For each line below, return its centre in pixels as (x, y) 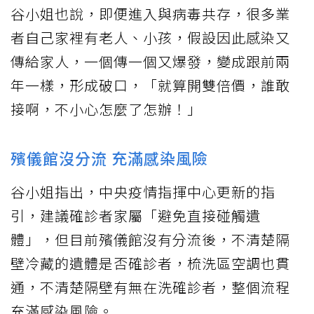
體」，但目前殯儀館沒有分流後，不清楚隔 (150, 240)
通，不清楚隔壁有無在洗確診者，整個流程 (150, 287)
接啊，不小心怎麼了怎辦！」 (106, 109)
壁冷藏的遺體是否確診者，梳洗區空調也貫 (150, 264)
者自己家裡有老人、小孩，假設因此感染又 (150, 38)
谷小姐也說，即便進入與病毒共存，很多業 (150, 14)
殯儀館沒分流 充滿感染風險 (109, 158)
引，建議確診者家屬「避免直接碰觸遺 (136, 216)
